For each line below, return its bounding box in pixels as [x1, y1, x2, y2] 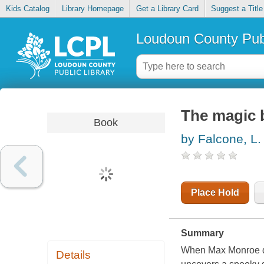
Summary [180, 228, 224, 239]
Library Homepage [61, 4, 124, 14]
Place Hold [190, 187, 239, 198]
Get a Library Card [136, 4, 199, 14]
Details [56, 249, 91, 262]
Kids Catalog [5, 4, 49, 14]
